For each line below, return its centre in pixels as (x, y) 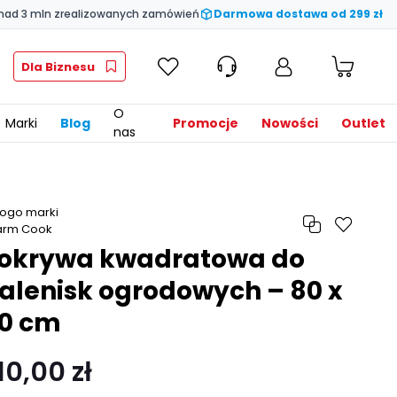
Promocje (206, 123)
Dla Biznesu (58, 66)
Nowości (290, 123)
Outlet (363, 123)
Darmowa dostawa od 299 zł (298, 14)
